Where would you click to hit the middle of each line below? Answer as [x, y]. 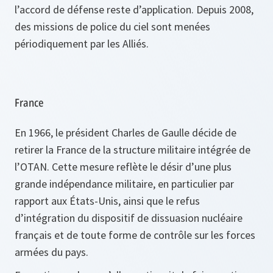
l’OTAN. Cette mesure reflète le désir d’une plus [123, 166]
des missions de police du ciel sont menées [112, 26]
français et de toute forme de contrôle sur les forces [135, 235]
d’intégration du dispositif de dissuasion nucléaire [129, 218]
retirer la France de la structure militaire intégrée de [133, 149]
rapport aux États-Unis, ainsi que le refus [107, 200]
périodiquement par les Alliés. [82, 43]
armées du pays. [51, 252]
